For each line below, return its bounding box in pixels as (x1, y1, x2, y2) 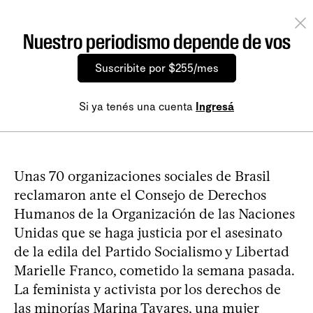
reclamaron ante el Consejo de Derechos (14, 187, 266, 203)
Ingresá (196, 100, 234, 113)
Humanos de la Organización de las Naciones (14, 205, 295, 222)
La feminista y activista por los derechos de (14, 281, 281, 298)
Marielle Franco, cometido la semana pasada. (14, 262, 294, 279)
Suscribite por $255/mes (94, 61, 219, 75)
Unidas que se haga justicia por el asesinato (14, 224, 282, 241)
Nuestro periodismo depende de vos (22, 29, 291, 54)
